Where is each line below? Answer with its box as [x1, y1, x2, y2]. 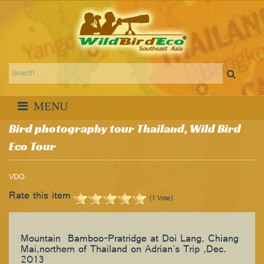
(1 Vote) [149, 193, 173, 205]
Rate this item [9, 187, 71, 206]
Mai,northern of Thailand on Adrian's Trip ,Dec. [21, 241, 226, 260]
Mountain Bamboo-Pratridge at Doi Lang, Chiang [21, 230, 239, 249]
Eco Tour [9, 138, 56, 154]
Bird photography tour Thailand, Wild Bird [9, 121, 241, 136]
